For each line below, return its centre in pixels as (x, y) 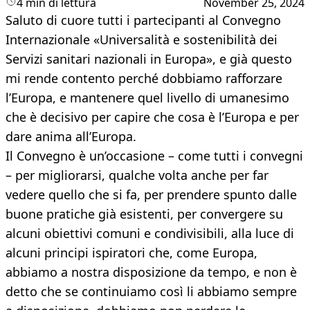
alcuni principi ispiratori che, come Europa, (131, 253)
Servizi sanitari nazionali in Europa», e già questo (149, 59)
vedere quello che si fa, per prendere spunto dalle (151, 195)
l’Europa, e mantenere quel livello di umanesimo (147, 98)
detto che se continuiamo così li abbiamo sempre (151, 292)
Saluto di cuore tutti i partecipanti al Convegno (143, 20)
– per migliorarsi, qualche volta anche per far (137, 175)
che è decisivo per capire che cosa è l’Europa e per (152, 117)
